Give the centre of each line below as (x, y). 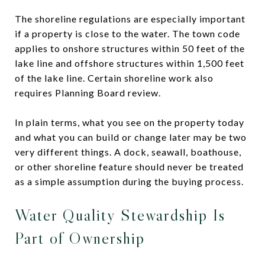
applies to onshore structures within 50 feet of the (130, 48)
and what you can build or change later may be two (131, 137)
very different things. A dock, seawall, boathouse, (128, 151)
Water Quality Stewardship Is (120, 214)
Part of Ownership (80, 237)
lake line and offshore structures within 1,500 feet (130, 63)
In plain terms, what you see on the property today (130, 122)
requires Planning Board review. (88, 92)
